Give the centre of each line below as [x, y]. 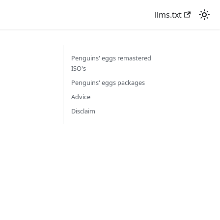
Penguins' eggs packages [108, 82]
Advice [81, 97]
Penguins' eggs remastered [111, 58]
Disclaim [83, 111]
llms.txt [168, 15]
